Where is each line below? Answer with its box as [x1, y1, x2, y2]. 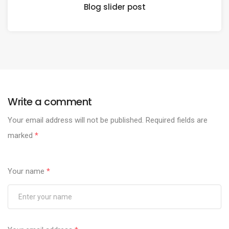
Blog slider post [83, 2, 146, 13]
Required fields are [144, 116, 208, 125]
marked [8, 131, 35, 141]
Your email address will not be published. [8, 116, 144, 125]
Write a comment [8, 95, 92, 109]
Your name [8, 167, 47, 176]
